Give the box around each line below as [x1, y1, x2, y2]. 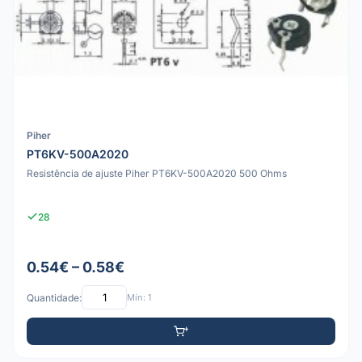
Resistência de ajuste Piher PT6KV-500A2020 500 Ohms [27, 166, 287, 179]
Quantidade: [27, 291, 82, 304]
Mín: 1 [127, 291, 151, 303]
